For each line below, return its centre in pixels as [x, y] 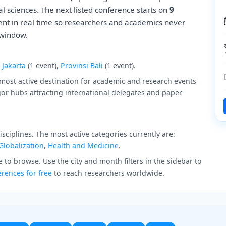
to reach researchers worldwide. [108, 173]
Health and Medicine [83, 146]
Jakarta [14, 65]
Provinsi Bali [82, 65]
